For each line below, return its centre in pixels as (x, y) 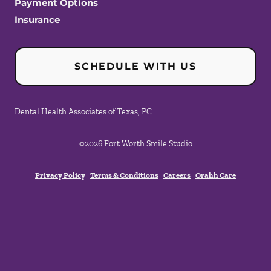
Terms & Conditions (124, 175)
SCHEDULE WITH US (135, 67)
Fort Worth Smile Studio (148, 144)
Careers (177, 175)
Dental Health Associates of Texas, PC (83, 112)
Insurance (37, 20)
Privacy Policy (60, 175)
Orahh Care (216, 175)
